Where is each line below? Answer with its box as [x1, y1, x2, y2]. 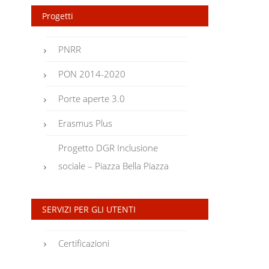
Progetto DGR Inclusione [58, 142, 159, 154]
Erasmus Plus [58, 117, 113, 130]
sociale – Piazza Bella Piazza [58, 160, 169, 172]
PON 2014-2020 [58, 68, 126, 80]
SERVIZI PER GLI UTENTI [41, 204, 136, 216]
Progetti [41, 10, 73, 22]
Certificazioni [58, 237, 110, 249]
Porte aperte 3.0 [58, 92, 125, 105]
